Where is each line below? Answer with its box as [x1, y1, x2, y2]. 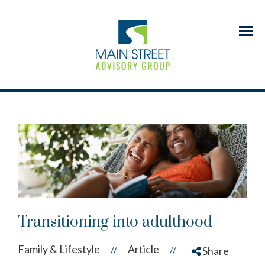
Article [128, 242, 159, 256]
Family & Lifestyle [18, 242, 100, 256]
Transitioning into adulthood [18, 212, 212, 232]
